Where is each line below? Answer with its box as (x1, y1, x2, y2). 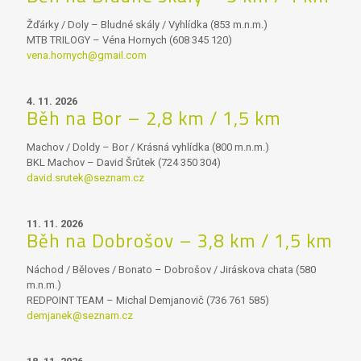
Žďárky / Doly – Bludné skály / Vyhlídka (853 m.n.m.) (27, 19, 268, 31)
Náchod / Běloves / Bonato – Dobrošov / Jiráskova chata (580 (27, 263, 316, 276)
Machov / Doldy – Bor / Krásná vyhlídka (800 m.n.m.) (27, 141, 269, 153)
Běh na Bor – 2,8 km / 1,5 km (27, 104, 281, 132)
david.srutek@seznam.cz (27, 172, 144, 184)
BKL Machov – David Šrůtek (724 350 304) (27, 156, 221, 168)
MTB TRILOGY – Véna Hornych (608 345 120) (27, 34, 232, 46)
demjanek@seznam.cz (27, 309, 133, 322)
